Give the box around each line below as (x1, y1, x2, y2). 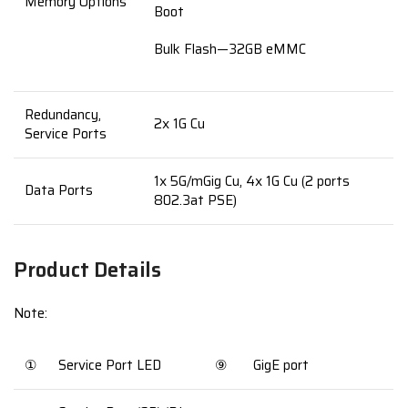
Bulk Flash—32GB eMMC (154, 38, 307, 60)
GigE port (253, 354, 310, 376)
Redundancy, (25, 104, 102, 126)
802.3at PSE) (154, 189, 238, 211)
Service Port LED (58, 354, 162, 376)
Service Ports (25, 123, 107, 145)
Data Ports (25, 179, 94, 201)
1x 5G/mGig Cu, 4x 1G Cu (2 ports (154, 170, 351, 192)
